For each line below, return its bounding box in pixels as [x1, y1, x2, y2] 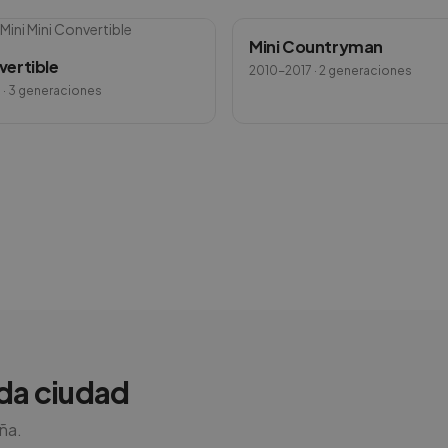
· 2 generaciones [312, 63, 412, 78]
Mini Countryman [249, 36, 383, 57]
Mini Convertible [27, 20, 132, 38]
